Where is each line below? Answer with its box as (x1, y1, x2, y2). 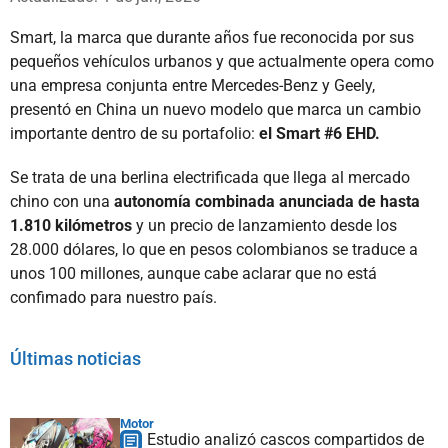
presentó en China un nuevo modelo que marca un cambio (10, 99, 421, 119)
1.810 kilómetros (10, 215, 132, 235)
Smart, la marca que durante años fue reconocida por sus (10, 27, 414, 47)
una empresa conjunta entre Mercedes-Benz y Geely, (10, 75, 375, 95)
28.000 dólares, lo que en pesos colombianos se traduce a (10, 239, 418, 259)
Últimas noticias (10, 347, 141, 369)
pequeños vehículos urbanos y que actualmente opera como (10, 51, 434, 71)
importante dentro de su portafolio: (10, 123, 259, 143)
